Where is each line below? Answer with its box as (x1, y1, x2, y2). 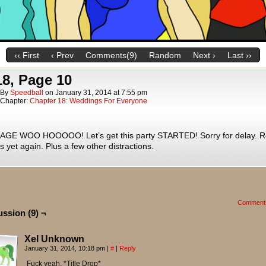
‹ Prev (51, 50, 74, 61)
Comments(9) (85, 50, 137, 61)
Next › (193, 50, 216, 61)
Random (149, 50, 181, 61)
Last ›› (227, 50, 252, 61)
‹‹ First (14, 50, 39, 61)
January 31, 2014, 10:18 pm (24, 245, 107, 252)
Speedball (10, 88, 43, 97)
